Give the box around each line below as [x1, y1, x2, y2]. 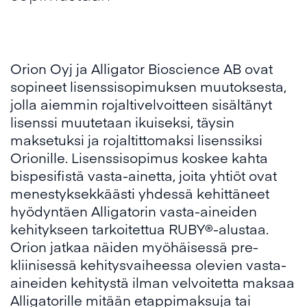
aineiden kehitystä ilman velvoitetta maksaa [10, 273, 295, 291]
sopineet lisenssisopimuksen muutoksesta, [10, 77, 286, 95]
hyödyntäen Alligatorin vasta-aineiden [10, 201, 257, 220]
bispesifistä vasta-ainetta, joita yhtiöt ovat [10, 166, 277, 184]
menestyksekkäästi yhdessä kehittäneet [10, 184, 269, 202]
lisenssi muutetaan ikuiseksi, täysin [10, 112, 234, 131]
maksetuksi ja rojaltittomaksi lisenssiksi [10, 130, 262, 149]
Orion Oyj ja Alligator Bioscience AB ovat [10, 59, 273, 77]
